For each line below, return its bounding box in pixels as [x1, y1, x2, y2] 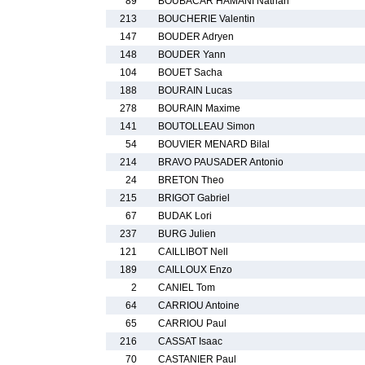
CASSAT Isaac [158, 336, 222, 347]
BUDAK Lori [158, 210, 212, 222]
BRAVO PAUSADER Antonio [158, 156, 284, 168]
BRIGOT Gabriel [158, 192, 230, 204]
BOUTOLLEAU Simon [158, 121, 255, 132]
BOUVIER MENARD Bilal [158, 139, 270, 150]
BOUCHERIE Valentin [158, 13, 255, 24]
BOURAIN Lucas [158, 85, 232, 96]
